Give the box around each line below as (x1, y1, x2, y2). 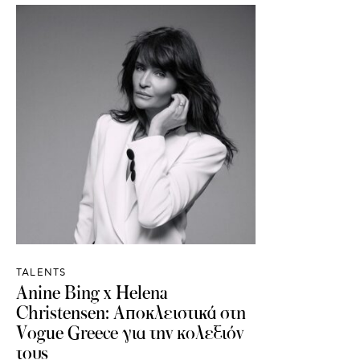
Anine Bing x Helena (16, 280, 168, 305)
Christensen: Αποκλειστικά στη (16, 300, 246, 325)
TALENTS (16, 266, 67, 279)
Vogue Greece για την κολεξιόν (16, 320, 243, 345)
